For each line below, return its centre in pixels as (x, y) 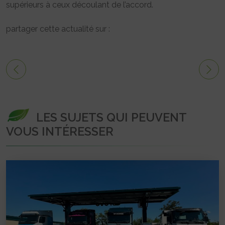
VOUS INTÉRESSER (60, 131)
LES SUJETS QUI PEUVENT (111, 117)
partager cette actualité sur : (58, 29)
